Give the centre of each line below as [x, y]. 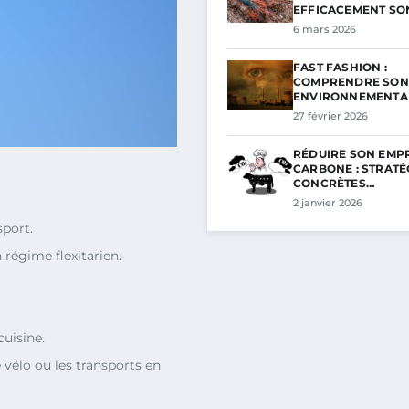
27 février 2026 [330, 116]
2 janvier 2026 [328, 203]
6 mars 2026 [325, 29]
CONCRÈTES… [334, 183]
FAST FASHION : [340, 67]
